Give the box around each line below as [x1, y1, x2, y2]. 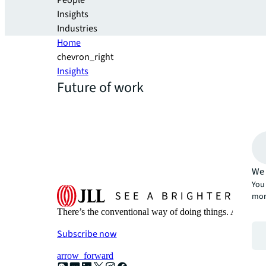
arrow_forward [57, 251, 113, 261]
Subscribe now [57, 227, 117, 240]
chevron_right [57, 50, 113, 64]
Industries [57, 22, 97, 35]
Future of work [57, 77, 144, 98]
